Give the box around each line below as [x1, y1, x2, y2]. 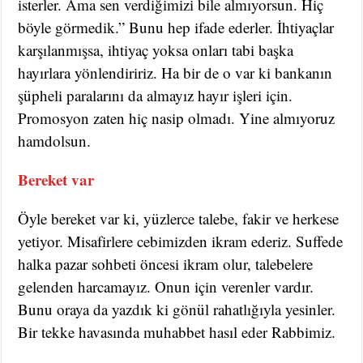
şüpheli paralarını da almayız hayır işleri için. [18, 84, 293, 105]
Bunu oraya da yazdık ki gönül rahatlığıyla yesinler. [18, 298, 336, 319]
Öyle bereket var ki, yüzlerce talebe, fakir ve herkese [18, 207, 340, 228]
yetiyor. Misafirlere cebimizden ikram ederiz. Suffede [18, 230, 344, 251]
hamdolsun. [18, 130, 92, 151]
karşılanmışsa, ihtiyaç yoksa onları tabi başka [18, 39, 294, 60]
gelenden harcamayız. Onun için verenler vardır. [18, 275, 314, 297]
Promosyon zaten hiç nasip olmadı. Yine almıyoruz [18, 107, 335, 128]
